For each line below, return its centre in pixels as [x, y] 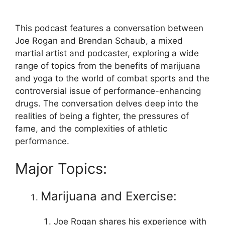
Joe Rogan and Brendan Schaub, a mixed [99, 40]
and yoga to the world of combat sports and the [112, 78]
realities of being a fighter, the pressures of [102, 116]
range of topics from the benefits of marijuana [108, 66]
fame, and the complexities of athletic [91, 128]
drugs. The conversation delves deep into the [107, 103]
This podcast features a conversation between [109, 28]
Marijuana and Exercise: [109, 196]
